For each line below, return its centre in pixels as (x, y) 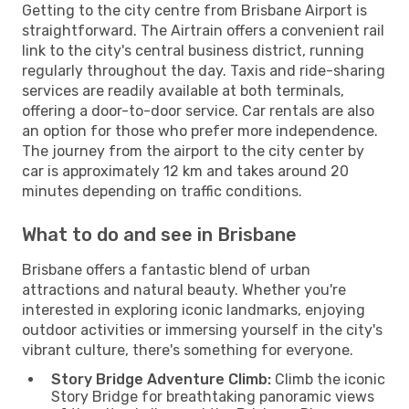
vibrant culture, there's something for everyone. (188, 350)
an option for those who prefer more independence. (200, 131)
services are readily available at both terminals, (183, 90)
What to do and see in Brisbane (159, 234)
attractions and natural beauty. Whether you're (184, 289)
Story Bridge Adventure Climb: (161, 379)
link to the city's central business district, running (193, 50)
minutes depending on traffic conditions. (162, 191)
